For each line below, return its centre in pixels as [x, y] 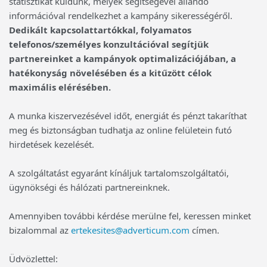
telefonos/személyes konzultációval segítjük [109, 44]
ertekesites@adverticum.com [130, 230]
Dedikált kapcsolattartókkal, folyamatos [100, 30]
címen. [204, 230]
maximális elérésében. [60, 87]
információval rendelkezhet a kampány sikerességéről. [121, 15]
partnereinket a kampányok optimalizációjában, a [122, 58]
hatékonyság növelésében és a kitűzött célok [110, 73]
